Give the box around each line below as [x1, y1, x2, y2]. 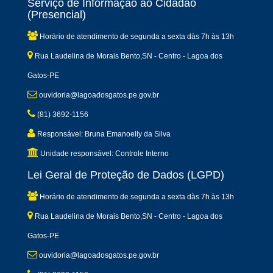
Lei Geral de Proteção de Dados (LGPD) [27, 169, 224, 181]
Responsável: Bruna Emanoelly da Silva [35, 130, 171, 138]
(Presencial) [27, 9, 86, 21]
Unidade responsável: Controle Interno [38, 149, 169, 158]
